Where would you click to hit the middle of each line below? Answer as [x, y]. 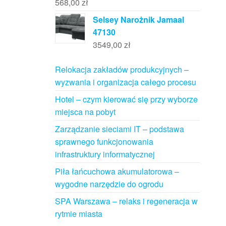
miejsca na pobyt [85, 111]
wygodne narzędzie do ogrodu [109, 184]
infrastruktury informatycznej [105, 154]
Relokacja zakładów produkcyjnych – [122, 69]
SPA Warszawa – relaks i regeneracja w [126, 201]
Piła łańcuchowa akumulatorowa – [117, 171]
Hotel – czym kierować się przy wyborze [126, 99]
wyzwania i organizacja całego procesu [125, 82]
